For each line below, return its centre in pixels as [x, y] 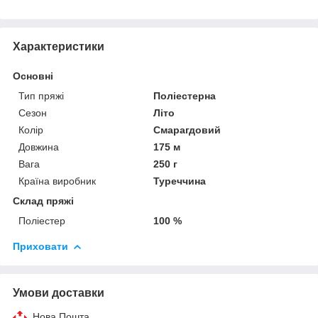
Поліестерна [185, 95]
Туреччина [180, 181]
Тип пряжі [41, 95]
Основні [33, 76]
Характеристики [59, 46]
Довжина [39, 147]
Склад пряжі [43, 201]
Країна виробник [57, 181]
